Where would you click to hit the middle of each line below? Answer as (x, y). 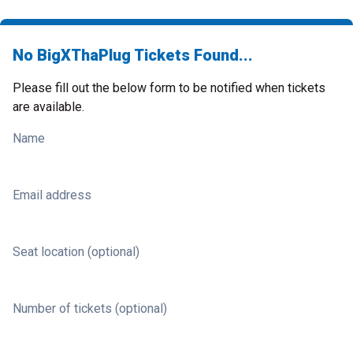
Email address (52, 195)
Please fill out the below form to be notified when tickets (169, 88)
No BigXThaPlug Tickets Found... (133, 55)
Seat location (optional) (76, 252)
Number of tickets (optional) (90, 308)
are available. (48, 107)
